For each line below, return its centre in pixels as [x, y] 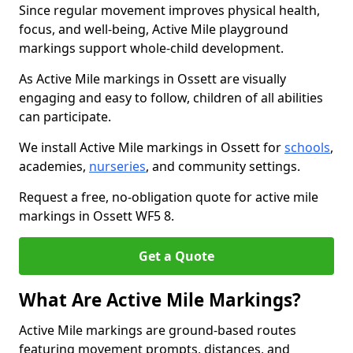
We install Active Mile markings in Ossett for [152, 147]
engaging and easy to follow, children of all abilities [171, 98]
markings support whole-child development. [151, 48]
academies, [54, 166]
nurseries [117, 166]
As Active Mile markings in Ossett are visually [152, 79]
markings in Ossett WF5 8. [97, 216]
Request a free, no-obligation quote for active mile [169, 197]
